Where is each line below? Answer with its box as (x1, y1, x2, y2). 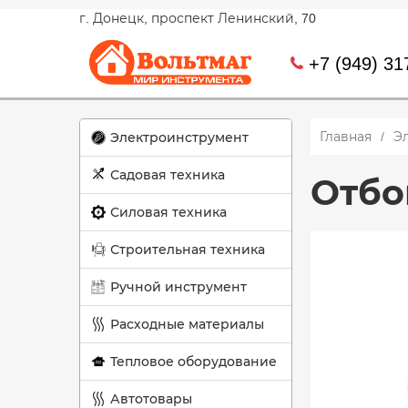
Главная (320, 129, 372, 144)
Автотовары (110, 392, 192, 406)
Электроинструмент (110, 130, 249, 145)
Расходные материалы (110, 317, 264, 331)
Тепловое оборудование (110, 354, 277, 369)
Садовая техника (110, 168, 225, 182)
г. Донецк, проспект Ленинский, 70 (79, 11, 316, 25)
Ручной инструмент (110, 280, 247, 294)
